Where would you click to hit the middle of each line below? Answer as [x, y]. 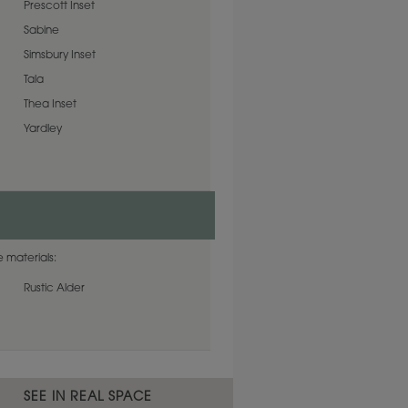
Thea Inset [50, 105]
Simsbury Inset [60, 56]
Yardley [43, 129]
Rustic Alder [54, 289]
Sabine [41, 31]
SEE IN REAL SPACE [88, 398]
